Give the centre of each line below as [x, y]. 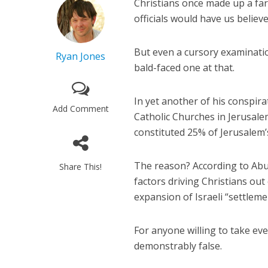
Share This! [81, 167]
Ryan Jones [81, 57]
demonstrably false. [178, 246]
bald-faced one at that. [185, 68]
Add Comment [80, 109]
